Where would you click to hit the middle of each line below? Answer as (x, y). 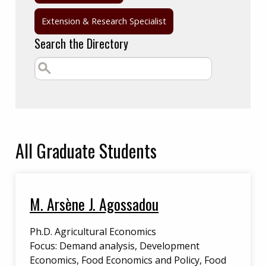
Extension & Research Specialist (104, 21)
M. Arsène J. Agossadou (94, 204)
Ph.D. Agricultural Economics (93, 232)
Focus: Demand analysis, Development (115, 246)
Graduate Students (97, 151)
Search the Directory (81, 43)
